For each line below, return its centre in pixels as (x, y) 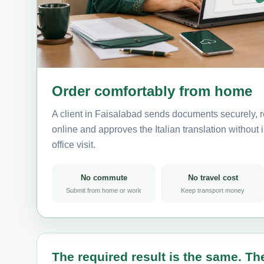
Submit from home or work (104, 190)
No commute (104, 177)
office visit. (74, 144)
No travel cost (213, 177)
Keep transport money (213, 190)
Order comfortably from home (152, 91)
